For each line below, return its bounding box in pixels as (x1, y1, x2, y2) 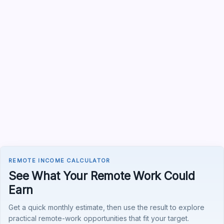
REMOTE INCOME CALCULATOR (8, 157, 110, 164)
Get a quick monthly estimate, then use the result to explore (8, 203, 204, 211)
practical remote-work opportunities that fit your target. (8, 214, 189, 222)
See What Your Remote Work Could (8, 169, 195, 183)
